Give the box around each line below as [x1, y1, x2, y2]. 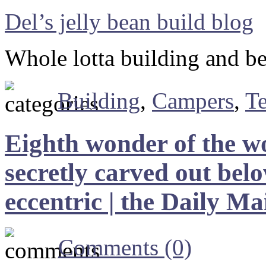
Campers [152, 87, 234, 113]
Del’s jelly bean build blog [5, 8, 254, 34]
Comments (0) [58, 235, 192, 261]
